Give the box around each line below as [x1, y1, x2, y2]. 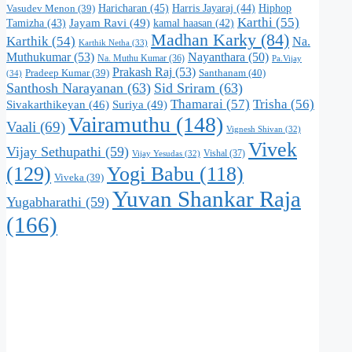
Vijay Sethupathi [6, 143, 101, 159]
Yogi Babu [107, 162, 194, 185]
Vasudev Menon [6, 2, 75, 14]
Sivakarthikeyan [6, 97, 86, 111]
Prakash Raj [112, 64, 172, 79]
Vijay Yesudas [132, 148, 182, 158]
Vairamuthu [68, 112, 170, 137]
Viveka [54, 171, 84, 183]
